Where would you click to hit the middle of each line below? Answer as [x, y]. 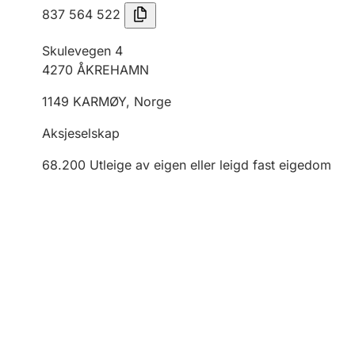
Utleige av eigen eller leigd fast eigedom [210, 165]
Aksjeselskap [81, 133]
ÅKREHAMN [113, 70]
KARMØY [99, 101]
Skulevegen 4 [82, 51]
